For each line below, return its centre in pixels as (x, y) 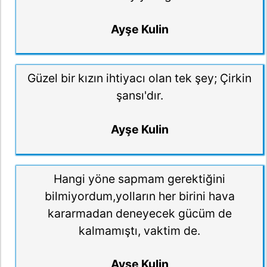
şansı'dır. (139, 96)
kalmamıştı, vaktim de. (139, 230)
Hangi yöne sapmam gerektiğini (139, 178)
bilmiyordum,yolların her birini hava (139, 196)
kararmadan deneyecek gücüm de (139, 213)
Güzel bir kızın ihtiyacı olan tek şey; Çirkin (139, 78)
